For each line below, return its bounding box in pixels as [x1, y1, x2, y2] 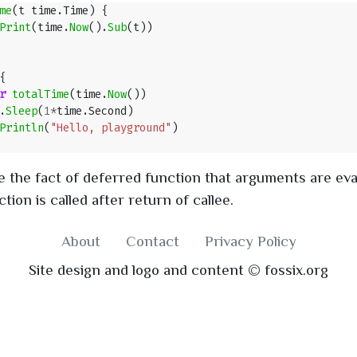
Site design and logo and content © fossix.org [29, 261, 328, 277]
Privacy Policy [204, 233, 296, 248]
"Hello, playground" [50, 120, 171, 135]
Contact [125, 233, 179, 248]
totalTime [12, 87, 69, 102]
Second [88, 104, 127, 119]
